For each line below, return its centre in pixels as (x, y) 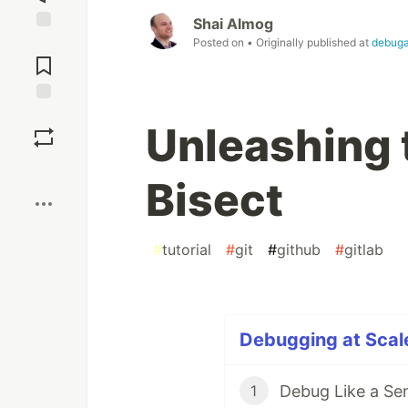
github (299, 250)
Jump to (44, 43)
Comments (44, 58)
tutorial (187, 250)
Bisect (214, 200)
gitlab (364, 250)
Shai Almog (233, 24)
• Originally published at (309, 43)
